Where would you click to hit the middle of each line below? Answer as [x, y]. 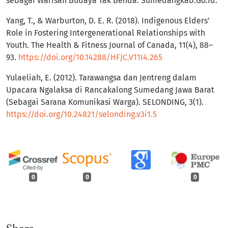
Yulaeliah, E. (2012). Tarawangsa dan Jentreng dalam [101, 78]
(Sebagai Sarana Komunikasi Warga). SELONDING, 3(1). [105, 102]
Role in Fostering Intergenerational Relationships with [106, 33]
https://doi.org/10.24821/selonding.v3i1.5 [81, 115]
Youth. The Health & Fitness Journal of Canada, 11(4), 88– [109, 45]
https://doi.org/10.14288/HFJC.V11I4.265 [90, 58]
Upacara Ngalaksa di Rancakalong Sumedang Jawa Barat [110, 90]
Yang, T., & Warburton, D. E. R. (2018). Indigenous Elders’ [108, 21]
